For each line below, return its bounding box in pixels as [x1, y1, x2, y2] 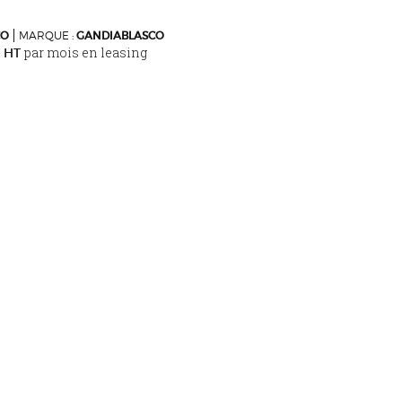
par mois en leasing [24, 43, 147, 61]
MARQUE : [19, 28, 76, 42]
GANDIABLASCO [76, 28, 164, 42]
